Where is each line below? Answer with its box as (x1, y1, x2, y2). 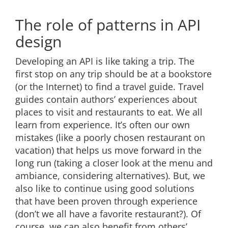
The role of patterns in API (15, 14, 201, 35)
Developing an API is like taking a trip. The (15, 55, 194, 67)
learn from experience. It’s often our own (15, 119, 190, 131)
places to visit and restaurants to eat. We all (15, 106, 203, 118)
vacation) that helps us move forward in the (15, 144, 202, 156)
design (15, 31, 62, 52)
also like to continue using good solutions (15, 182, 194, 194)
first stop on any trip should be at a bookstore (15, 68, 212, 80)
